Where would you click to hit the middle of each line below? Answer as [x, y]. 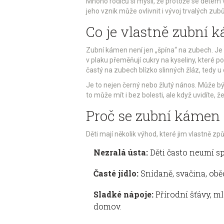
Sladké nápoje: [123, 194]
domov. [107, 206]
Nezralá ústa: [121, 152]
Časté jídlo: [116, 173]
